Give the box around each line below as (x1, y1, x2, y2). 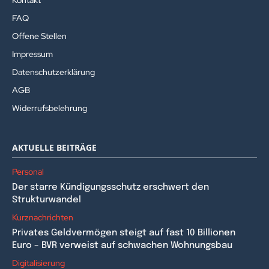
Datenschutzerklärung (12, 67, 95, 78)
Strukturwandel (12, 195, 81, 205)
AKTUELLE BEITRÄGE (12, 142, 97, 154)
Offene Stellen (12, 31, 67, 42)
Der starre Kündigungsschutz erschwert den (12, 183, 209, 193)
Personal (12, 166, 44, 178)
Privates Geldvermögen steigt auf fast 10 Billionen (12, 228, 235, 238)
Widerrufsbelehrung (12, 103, 87, 114)
